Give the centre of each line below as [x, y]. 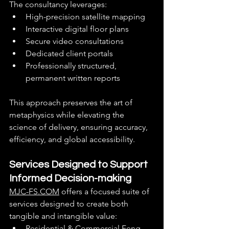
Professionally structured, [72, 65]
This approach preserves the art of [72, 102]
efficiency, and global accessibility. [72, 139]
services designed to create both [70, 203]
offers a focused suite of [105, 191]
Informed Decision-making [70, 178]
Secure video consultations [75, 41]
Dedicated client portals [69, 53]
